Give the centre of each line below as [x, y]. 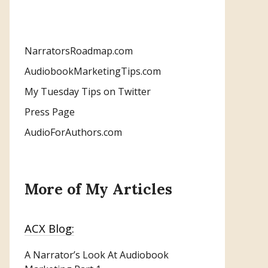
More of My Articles [98, 189]
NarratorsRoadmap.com [79, 51]
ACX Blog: [49, 228]
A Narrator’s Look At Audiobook [97, 255]
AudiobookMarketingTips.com [93, 71]
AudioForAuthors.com [73, 132]
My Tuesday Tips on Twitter [88, 91]
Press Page [50, 112]
